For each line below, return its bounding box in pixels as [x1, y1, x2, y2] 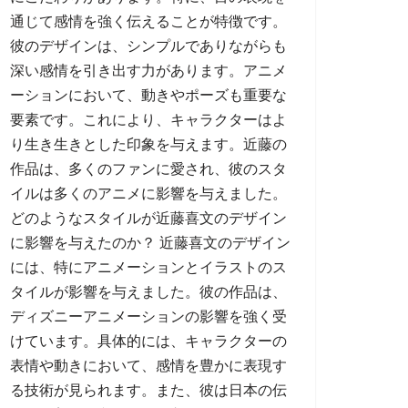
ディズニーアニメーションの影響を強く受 [10, 309, 287, 324]
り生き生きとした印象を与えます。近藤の [10, 137, 287, 152]
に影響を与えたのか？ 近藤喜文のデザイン [10, 235, 291, 250]
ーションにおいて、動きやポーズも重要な [10, 87, 287, 103]
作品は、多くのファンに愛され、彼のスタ [10, 161, 287, 177]
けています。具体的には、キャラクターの [10, 333, 287, 349]
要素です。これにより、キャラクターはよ [10, 112, 287, 127]
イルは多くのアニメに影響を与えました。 [10, 186, 287, 201]
